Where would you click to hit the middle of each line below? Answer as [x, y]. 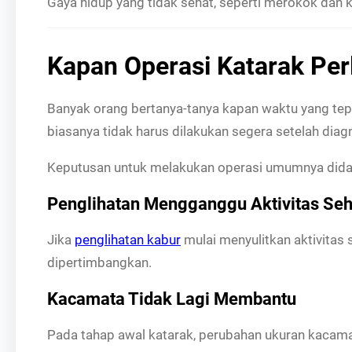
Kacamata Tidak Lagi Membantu [172, 299]
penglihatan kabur [128, 239]
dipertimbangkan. [99, 262]
